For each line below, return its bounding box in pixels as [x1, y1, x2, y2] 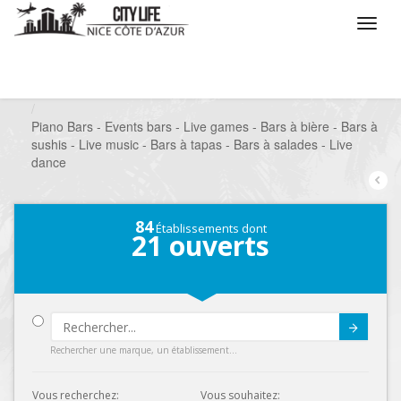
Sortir [226, 81, 257, 99]
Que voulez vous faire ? [53, 81, 187, 99]
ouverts [162, 227, 269, 264]
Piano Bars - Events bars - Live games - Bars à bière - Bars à [31, 117, 378, 135]
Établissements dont [152, 220, 267, 236]
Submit [269, 328, 311, 346]
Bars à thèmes [296, 81, 379, 99]
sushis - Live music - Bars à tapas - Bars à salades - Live [31, 135, 353, 153]
